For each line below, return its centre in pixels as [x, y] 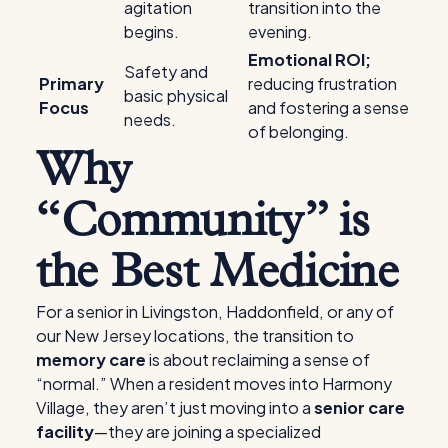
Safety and [166, 71]
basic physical [176, 95]
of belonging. [298, 131]
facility [65, 431]
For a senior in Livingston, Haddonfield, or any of [215, 311]
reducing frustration [322, 83]
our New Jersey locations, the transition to [195, 335]
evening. [280, 31]
